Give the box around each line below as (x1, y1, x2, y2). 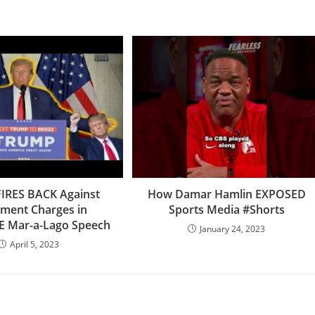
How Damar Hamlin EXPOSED (147, 186, 306, 202)
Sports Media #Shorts (168, 201, 285, 217)
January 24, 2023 (200, 222, 266, 235)
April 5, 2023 (9, 238, 59, 250)
